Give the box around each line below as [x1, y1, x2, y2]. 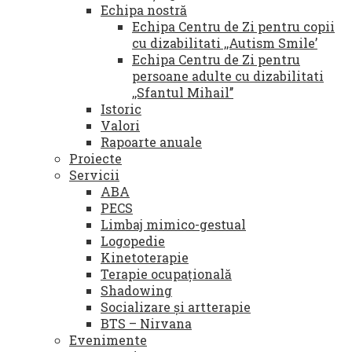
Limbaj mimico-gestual [101, 216, 246, 233]
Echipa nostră [101, 2, 187, 18]
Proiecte [69, 150, 122, 167]
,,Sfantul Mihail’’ [132, 84, 233, 101]
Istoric [101, 101, 141, 117]
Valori [101, 117, 140, 134]
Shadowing [101, 282, 172, 299]
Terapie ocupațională [101, 266, 232, 282]
